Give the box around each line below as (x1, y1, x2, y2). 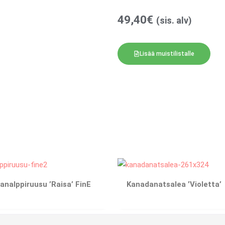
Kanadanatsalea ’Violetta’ (127, 180, 221, 189)
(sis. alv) (156, 15, 192, 26)
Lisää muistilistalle (140, 50, 195, 57)
